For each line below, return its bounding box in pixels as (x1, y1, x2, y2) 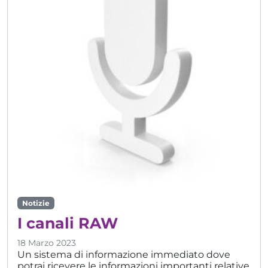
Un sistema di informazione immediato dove (17, 248, 230, 260)
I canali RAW (17, 214, 118, 232)
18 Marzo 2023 (17, 237, 76, 248)
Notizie (22, 198, 50, 208)
